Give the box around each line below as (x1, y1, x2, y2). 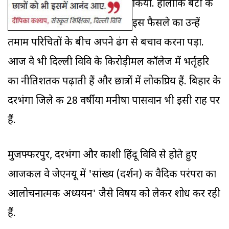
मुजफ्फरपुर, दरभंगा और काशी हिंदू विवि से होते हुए (8, 149, 197, 163)
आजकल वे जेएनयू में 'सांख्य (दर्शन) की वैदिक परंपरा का (8, 168, 216, 182)
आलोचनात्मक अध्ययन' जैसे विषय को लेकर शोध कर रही (8, 188, 220, 201)
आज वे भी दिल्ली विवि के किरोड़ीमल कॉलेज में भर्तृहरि (8, 56, 209, 70)
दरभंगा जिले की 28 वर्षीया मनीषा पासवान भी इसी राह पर (8, 95, 220, 108)
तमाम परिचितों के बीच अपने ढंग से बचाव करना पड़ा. (8, 36, 204, 50)
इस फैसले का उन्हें (132, 17, 200, 31)
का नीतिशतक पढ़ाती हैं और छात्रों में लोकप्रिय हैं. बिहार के (8, 75, 221, 89)
